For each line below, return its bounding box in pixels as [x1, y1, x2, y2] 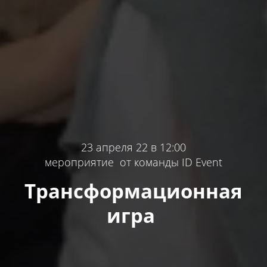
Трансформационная [24, 177, 243, 204]
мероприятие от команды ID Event [45, 154, 222, 169]
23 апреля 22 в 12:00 [81, 139, 186, 154]
